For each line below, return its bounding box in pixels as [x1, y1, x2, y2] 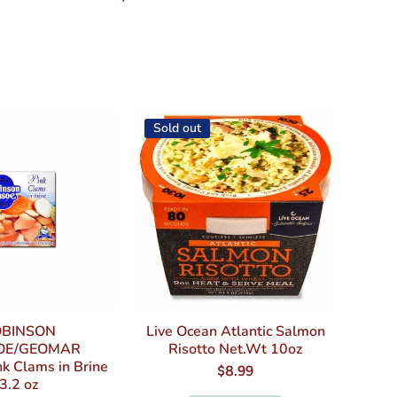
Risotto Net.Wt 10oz [168, 339, 303, 360]
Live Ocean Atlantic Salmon [145, 322, 325, 342]
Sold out [153, 120, 202, 137]
